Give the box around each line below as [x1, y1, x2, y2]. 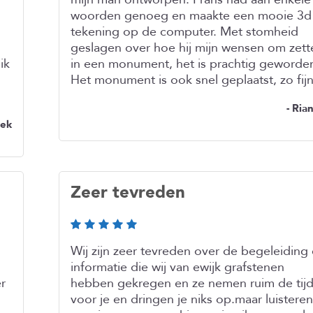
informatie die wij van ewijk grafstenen [71, 259, 284, 276]
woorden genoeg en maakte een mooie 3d [71, 7, 312, 24]
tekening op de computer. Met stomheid [71, 23, 298, 41]
